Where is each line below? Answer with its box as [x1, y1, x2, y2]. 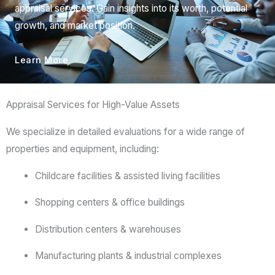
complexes [173, 250, 222, 262]
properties [6, 143, 52, 155]
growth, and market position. [15, 20, 137, 32]
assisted [123, 169, 161, 182]
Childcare [34, 169, 77, 182]
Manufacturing [34, 250, 98, 262]
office [120, 196, 148, 209]
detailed [77, 126, 114, 138]
